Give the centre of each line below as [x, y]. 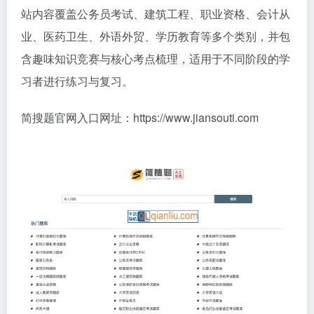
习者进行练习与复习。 [77, 81]
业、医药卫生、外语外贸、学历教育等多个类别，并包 [156, 36]
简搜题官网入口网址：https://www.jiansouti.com [140, 117]
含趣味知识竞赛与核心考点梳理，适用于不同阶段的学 [156, 59]
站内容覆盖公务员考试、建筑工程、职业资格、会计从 [156, 14]
